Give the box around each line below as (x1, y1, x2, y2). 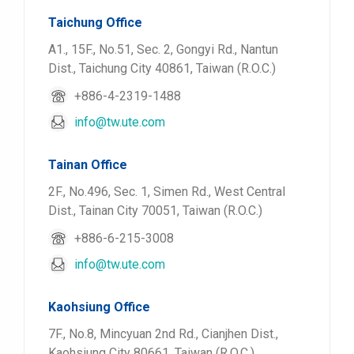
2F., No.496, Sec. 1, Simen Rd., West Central (48, 184, 285, 199)
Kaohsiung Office (48, 299, 150, 314)
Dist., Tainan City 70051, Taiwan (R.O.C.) (48, 203, 262, 218)
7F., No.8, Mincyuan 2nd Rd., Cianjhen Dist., (48, 326, 278, 341)
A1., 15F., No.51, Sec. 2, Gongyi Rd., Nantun (48, 42, 278, 57)
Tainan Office (48, 157, 127, 172)
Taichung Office (48, 15, 142, 30)
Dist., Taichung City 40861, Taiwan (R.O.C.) (48, 61, 276, 76)
